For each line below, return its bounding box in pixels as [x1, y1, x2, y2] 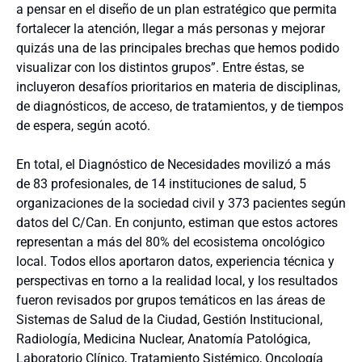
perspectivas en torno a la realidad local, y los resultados [16, 272, 338, 288]
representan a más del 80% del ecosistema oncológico [16, 234, 325, 250]
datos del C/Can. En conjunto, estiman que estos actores [16, 214, 338, 230]
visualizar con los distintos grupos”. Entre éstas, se [16, 59, 304, 75]
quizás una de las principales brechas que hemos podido [16, 40, 339, 56]
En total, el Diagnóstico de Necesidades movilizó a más [16, 156, 330, 172]
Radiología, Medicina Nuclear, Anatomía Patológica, [16, 330, 310, 347]
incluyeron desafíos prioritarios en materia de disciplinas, [16, 78, 340, 95]
